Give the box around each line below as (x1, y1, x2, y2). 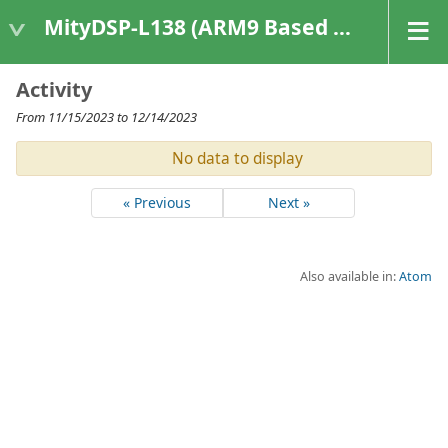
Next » (268, 193, 311, 213)
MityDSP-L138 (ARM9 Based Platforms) (44, 12, 333, 41)
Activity (16, 76, 92, 103)
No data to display (171, 148, 303, 170)
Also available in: (300, 267, 399, 285)
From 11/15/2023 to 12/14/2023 (16, 108, 197, 126)
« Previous (122, 193, 191, 213)
